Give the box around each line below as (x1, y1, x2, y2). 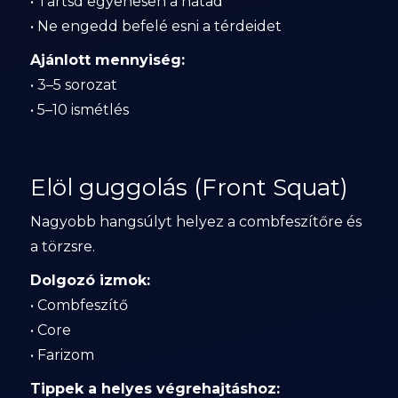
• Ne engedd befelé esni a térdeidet (29, 18, 282, 35)
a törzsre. (29, 238, 95, 255)
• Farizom (29, 346, 94, 363)
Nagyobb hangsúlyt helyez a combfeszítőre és (29, 213, 362, 230)
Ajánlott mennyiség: (29, 52, 185, 68)
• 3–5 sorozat (29, 76, 117, 93)
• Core (29, 322, 71, 338)
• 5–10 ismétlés (29, 101, 129, 118)
